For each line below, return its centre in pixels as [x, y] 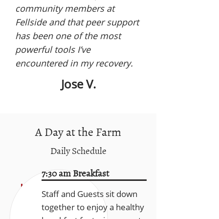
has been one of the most [68, 36]
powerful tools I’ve [53, 49]
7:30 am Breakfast [75, 173]
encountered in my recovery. [74, 63]
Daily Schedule [78, 150]
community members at [65, 8]
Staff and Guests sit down [89, 194]
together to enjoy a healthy [93, 207]
